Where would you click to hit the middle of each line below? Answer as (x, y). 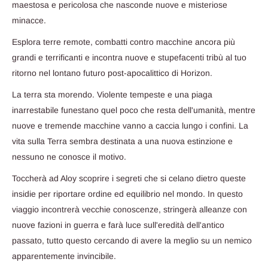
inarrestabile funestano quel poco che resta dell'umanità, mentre (134, 110)
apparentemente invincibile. (64, 256)
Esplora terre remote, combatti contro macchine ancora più (124, 42)
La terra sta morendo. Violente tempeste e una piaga (112, 94)
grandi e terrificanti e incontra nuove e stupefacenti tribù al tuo (129, 58)
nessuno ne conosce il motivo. (69, 156)
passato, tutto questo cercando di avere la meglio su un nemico (132, 240)
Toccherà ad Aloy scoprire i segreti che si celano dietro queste (129, 178)
